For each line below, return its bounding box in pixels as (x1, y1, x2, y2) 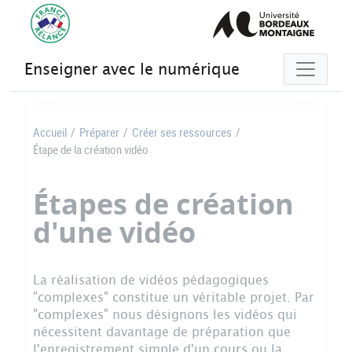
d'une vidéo (33, 213, 196, 251)
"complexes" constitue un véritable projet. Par (33, 290, 314, 305)
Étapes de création (33, 185, 294, 223)
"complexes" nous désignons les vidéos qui (33, 307, 297, 322)
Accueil (33, 124, 67, 140)
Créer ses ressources (132, 124, 232, 140)
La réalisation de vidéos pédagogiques (33, 273, 269, 288)
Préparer (79, 124, 119, 140)
